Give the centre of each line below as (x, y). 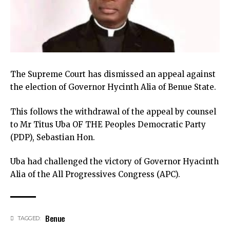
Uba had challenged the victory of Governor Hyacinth (114, 162)
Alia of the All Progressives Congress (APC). (95, 175)
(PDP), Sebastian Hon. (53, 137)
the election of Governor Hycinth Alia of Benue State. (113, 87)
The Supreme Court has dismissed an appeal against (113, 74)
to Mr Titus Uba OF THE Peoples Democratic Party (108, 124)
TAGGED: (29, 218)
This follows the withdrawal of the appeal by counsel (113, 111)
